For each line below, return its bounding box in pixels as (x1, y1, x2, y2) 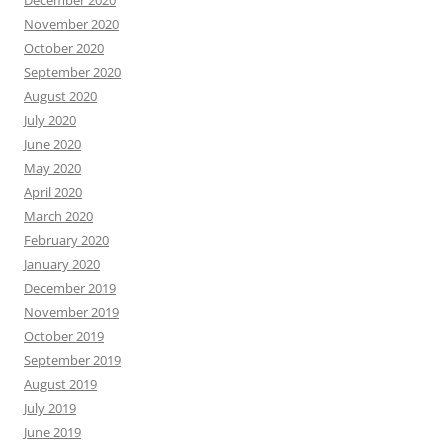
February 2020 (24, 230, 109, 249)
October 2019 (24, 326, 104, 345)
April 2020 (24, 182, 82, 201)
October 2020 (24, 38, 104, 57)
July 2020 (24, 110, 76, 129)
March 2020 (24, 206, 93, 225)
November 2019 (24, 302, 119, 321)
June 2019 (24, 422, 81, 441)
